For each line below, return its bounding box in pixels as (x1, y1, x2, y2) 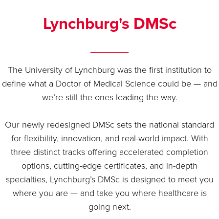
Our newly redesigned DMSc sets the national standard (5, 119, 214, 130)
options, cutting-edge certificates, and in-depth (22, 160, 197, 171)
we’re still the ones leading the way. (42, 92, 177, 103)
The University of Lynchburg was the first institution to (7, 65, 212, 75)
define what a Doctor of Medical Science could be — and (1, 78, 218, 89)
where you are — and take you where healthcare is (12, 188, 207, 198)
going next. (88, 201, 131, 212)
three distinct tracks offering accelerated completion (11, 147, 208, 157)
